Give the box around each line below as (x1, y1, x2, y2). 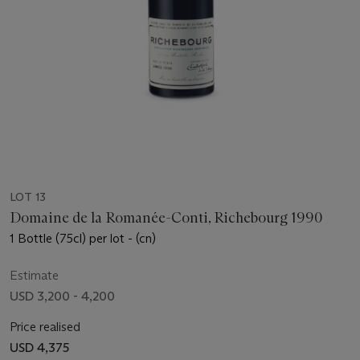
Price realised (10, 318, 80, 334)
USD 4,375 (10, 339, 69, 355)
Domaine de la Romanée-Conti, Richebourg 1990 (10, 208, 322, 227)
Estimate (10, 267, 59, 283)
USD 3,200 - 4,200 (10, 288, 115, 304)
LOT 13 (10, 189, 46, 204)
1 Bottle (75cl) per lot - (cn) (10, 230, 156, 246)
